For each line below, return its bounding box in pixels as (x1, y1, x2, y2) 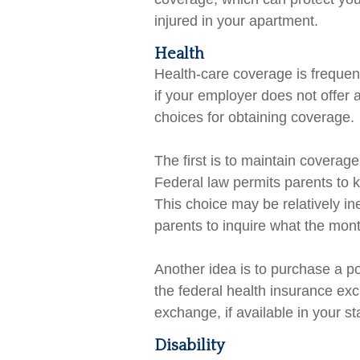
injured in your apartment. (154, 13, 318, 29)
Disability (154, 337, 225, 354)
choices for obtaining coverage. (154, 109, 354, 125)
